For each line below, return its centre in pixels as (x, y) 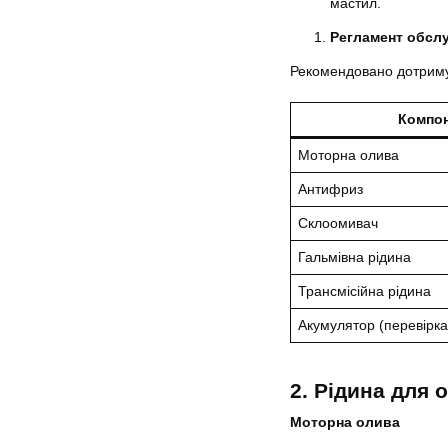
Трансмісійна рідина (364, 290)
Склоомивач (338, 222)
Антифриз (330, 188)
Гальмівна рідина (354, 256)
